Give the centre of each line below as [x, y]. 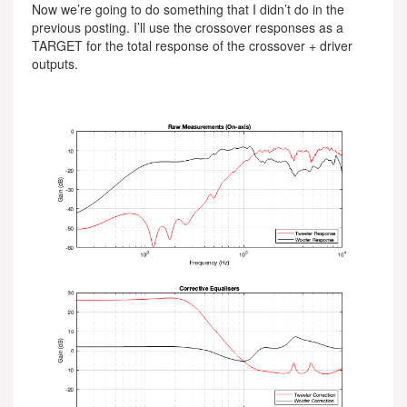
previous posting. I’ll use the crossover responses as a [188, 27]
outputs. [55, 64]
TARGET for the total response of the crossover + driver [192, 45]
